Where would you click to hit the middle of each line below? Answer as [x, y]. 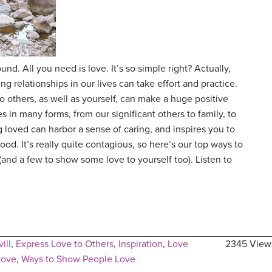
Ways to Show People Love [78, 260]
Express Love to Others [65, 244]
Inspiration [141, 244]
